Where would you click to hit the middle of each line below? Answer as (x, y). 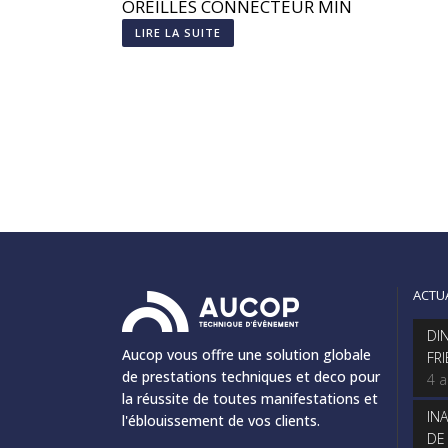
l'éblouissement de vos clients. (221, 420)
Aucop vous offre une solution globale (246, 354)
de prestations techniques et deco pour (251, 376)
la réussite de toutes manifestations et (250, 398)
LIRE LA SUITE (178, 33)
